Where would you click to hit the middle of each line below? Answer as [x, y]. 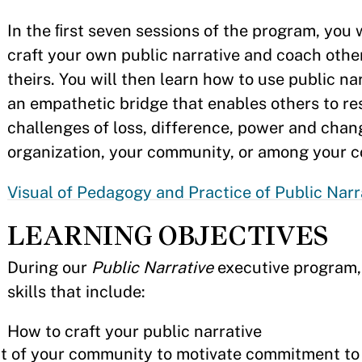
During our [49, 268]
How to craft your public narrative [135, 332]
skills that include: [76, 292]
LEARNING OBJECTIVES [168, 236]
